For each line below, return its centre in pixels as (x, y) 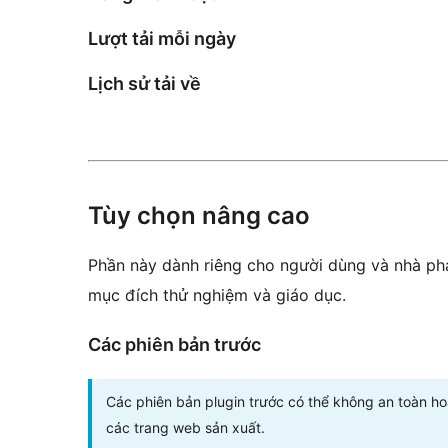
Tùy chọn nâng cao (199, 215)
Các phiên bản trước (174, 344)
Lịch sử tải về (144, 83)
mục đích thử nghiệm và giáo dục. (217, 294)
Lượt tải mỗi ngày (162, 39)
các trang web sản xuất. (185, 427)
